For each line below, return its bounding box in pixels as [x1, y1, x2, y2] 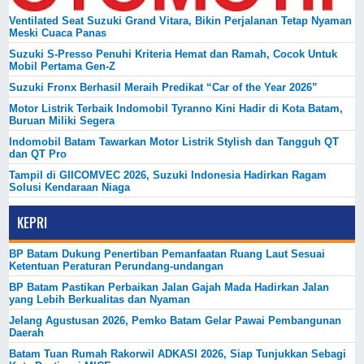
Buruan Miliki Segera [9, 114, 115, 127]
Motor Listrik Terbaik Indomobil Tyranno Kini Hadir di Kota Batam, [9, 102, 344, 115]
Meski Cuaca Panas [9, 26, 107, 39]
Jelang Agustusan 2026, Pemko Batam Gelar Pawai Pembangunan [9, 314, 342, 327]
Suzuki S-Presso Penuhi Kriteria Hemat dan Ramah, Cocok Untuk [9, 47, 338, 60]
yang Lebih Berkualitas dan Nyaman [9, 292, 191, 305]
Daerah [9, 326, 45, 339]
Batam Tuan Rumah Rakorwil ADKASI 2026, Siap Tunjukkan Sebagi [9, 347, 347, 360]
